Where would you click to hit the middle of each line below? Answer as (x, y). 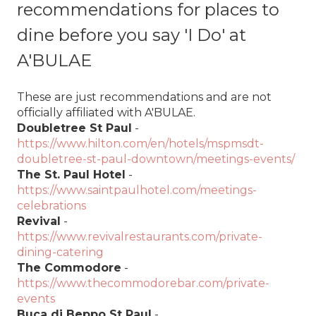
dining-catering (60, 252)
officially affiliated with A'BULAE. (108, 112)
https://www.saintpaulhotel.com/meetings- (137, 190)
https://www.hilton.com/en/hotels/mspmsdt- (140, 143)
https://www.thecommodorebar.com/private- (143, 283)
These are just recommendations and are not (144, 97)
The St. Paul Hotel (71, 174)
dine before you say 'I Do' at (132, 35)
